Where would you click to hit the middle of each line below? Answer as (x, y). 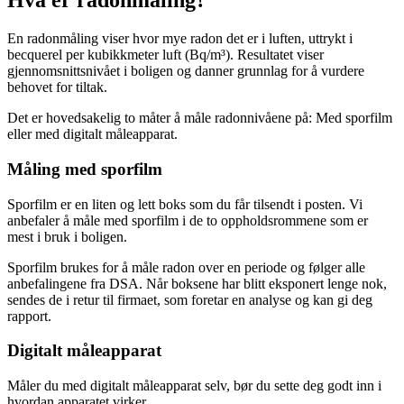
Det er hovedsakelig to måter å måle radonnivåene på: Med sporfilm (200, 118)
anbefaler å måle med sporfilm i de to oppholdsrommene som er (188, 220)
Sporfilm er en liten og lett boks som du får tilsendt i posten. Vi (185, 204)
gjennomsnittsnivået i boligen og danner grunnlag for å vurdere (186, 71)
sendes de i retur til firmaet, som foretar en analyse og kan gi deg (190, 299)
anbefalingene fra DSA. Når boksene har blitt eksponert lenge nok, (197, 283)
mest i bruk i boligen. (67, 236)
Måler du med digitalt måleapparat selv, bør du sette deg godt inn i (194, 386)
